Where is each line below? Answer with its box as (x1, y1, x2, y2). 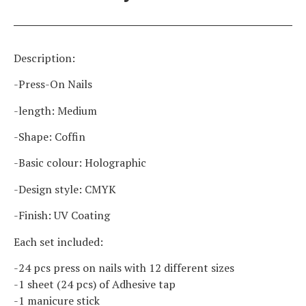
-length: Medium (14, 102, 97, 118)
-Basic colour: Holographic (14, 155, 146, 171)
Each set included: (14, 234, 103, 249)
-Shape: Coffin (14, 129, 85, 145)
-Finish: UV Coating (14, 208, 110, 223)
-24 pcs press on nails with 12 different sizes (14, 260, 234, 276)
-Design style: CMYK (14, 181, 116, 197)
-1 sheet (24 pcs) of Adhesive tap (14, 277, 176, 292)
